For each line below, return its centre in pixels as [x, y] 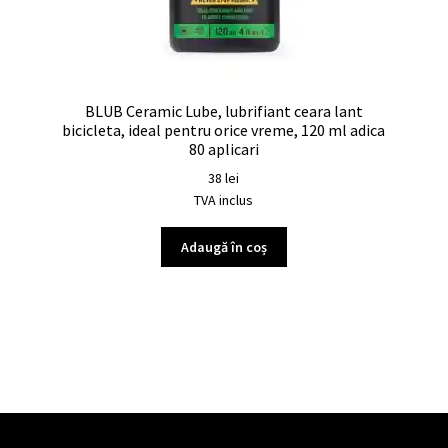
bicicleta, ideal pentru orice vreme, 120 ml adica [224, 129]
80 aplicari [223, 148]
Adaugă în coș [223, 247]
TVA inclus [224, 200]
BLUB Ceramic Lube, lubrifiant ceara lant [223, 110]
